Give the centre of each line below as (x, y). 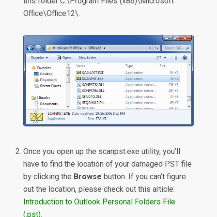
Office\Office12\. (52, 13)
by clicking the (49, 177)
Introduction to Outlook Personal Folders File (100, 202)
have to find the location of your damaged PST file (108, 164)
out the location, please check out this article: (99, 189)
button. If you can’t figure (144, 177)
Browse (88, 177)
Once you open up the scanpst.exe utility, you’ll (102, 152)
